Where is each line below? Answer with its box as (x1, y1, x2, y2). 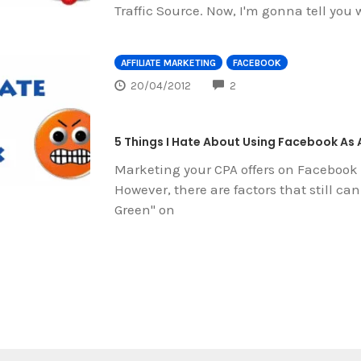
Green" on (114, 201, 175, 218)
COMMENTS (235, 77, 293, 90)
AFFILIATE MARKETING (120, 56, 216, 68)
